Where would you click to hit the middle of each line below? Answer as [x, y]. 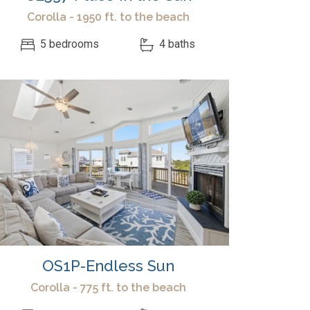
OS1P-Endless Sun [108, 266]
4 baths [175, 44]
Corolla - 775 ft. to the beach [108, 288]
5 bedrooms [69, 44]
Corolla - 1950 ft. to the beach [108, 17]
